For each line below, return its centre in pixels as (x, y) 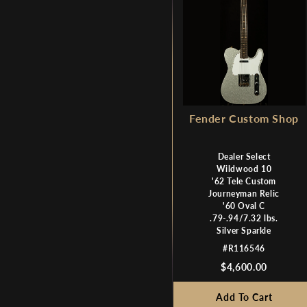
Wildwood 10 (244, 169)
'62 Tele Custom (244, 181)
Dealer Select (244, 156)
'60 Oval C (244, 206)
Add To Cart (244, 297)
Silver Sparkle (244, 230)
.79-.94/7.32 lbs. (244, 218)
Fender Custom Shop (244, 118)
